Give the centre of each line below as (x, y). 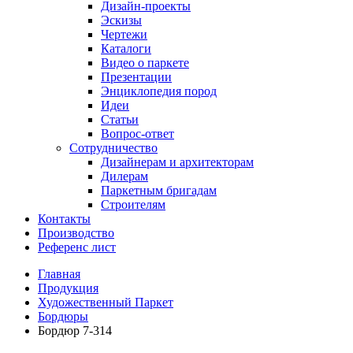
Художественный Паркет (106, 302)
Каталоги (126, 48)
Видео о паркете (145, 63)
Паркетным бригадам (159, 190)
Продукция (68, 288)
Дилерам (124, 176)
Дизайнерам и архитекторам (177, 162)
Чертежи (124, 34)
